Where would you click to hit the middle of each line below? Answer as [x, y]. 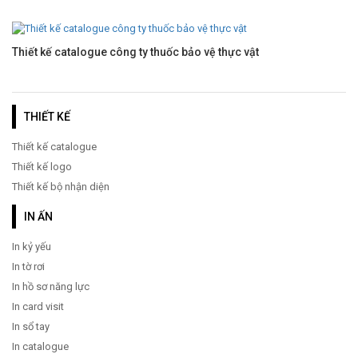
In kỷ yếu [32, 247]
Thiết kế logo [42, 167]
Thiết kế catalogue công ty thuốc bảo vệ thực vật [135, 52]
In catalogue [40, 347]
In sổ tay [31, 327]
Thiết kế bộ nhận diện [61, 187]
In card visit [38, 307]
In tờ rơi [28, 267]
